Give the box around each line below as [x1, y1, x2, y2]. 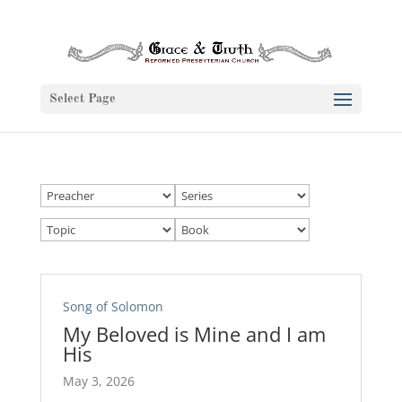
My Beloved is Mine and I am [62, 319, 326, 347]
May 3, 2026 [62, 371, 135, 389]
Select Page [48, 92, 116, 105]
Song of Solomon [62, 297, 163, 315]
